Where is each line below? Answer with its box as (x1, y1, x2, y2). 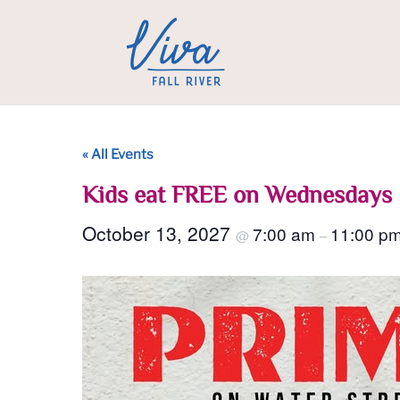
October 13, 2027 (82, 220, 236, 246)
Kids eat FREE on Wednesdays (82, 178, 392, 216)
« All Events (82, 146, 154, 162)
